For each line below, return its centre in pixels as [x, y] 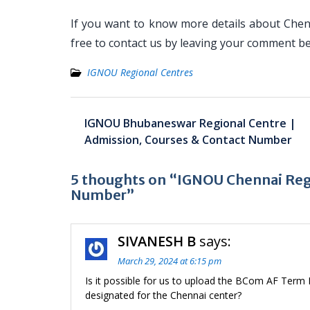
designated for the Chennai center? [163, 295]
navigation [106, 130]
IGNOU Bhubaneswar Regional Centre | [190, 123]
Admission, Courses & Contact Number [188, 140]
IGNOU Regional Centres [140, 72]
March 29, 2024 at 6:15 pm [170, 261]
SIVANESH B [157, 241]
